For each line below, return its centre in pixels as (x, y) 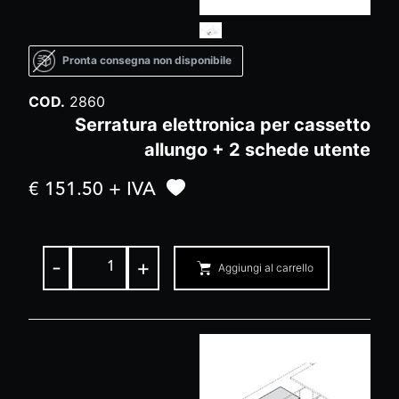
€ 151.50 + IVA (92, 190)
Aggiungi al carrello (266, 267)
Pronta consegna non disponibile (147, 61)
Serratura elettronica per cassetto (223, 124)
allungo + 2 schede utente (257, 149)
